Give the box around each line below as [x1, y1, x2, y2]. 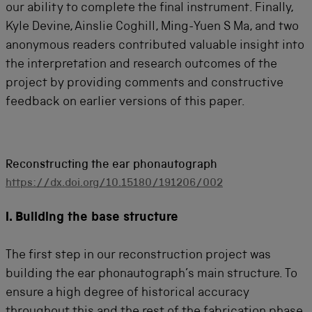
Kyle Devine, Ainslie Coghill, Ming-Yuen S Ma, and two [6, 21, 299, 34]
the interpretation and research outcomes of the [6, 58, 277, 72]
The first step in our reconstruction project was [6, 249, 271, 263]
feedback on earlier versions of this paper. [6, 96, 245, 109]
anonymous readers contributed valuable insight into [6, 40, 304, 53]
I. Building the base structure [6, 212, 178, 226]
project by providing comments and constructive [6, 77, 283, 91]
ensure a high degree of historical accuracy [6, 287, 249, 300]
